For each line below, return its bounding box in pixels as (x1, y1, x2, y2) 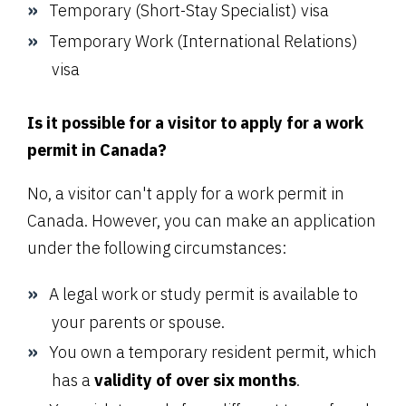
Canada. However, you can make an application (27, 210, 376, 232)
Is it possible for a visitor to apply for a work (27, 112, 363, 134)
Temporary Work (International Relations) (49, 31, 358, 53)
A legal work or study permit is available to (49, 284, 358, 305)
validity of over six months (94, 370, 296, 391)
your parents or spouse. (52, 312, 225, 333)
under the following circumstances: (27, 237, 287, 259)
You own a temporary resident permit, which (49, 342, 377, 363)
